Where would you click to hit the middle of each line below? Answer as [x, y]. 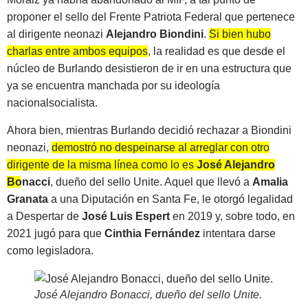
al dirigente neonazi [56, 34]
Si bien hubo [240, 34]
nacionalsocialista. [52, 103]
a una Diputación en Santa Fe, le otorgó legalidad [170, 199]
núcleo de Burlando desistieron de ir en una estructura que [149, 69]
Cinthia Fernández [152, 233]
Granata [27, 199]
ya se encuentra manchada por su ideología [113, 86]
